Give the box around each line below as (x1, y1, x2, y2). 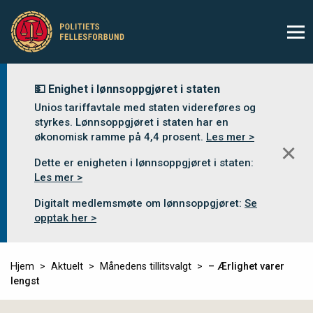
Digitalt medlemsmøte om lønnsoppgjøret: (34, 197, 245, 210)
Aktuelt (51, 261, 83, 272)
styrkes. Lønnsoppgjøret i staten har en (34, 116, 228, 129)
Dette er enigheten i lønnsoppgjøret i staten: (34, 156, 254, 169)
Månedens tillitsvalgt (100, 261, 191, 272)
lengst (10, 275, 39, 287)
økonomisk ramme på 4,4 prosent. (34, 131, 206, 143)
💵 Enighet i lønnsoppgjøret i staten (34, 82, 220, 96)
